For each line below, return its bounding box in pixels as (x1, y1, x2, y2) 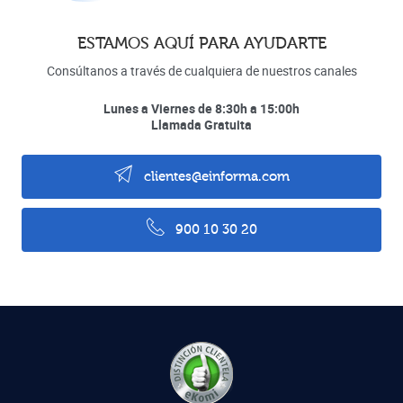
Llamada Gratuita (151, 115, 252, 133)
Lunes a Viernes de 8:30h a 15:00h (103, 99, 300, 117)
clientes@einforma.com (139, 168, 290, 184)
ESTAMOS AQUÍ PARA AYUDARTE (76, 33, 327, 53)
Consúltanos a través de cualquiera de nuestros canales (46, 61, 357, 79)
